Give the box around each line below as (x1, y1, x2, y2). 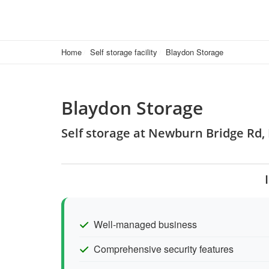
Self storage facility (90, 46, 157, 58)
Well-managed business (94, 217, 197, 231)
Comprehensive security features (94, 242, 234, 256)
